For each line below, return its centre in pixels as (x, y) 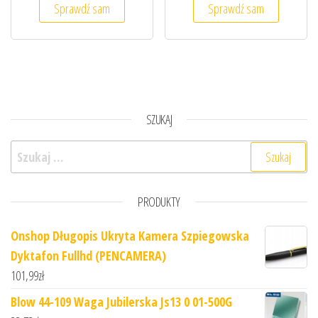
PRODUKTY (159, 202)
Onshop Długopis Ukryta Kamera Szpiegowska (130, 236)
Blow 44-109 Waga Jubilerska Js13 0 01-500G (121, 302)
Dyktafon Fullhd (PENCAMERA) (88, 256)
